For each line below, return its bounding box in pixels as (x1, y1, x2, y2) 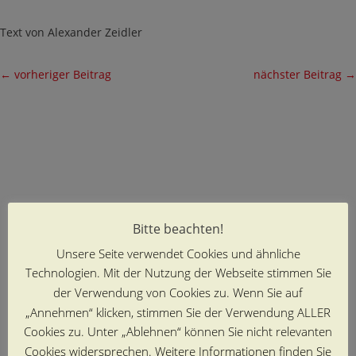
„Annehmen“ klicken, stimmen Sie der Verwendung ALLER (25, 304, 331, 320)
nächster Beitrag (253, 67, 342, 82)
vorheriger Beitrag (14, 67, 111, 82)
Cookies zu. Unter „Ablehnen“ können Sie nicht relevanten (24, 323, 332, 340)
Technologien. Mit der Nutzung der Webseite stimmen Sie (25, 265, 331, 281)
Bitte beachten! (133, 220, 223, 238)
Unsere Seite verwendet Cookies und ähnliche (56, 245, 300, 261)
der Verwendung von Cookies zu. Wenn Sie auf (53, 284, 303, 300)
